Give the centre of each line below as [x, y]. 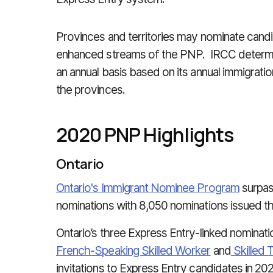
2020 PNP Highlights [145, 135]
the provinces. [90, 90]
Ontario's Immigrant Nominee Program [148, 188]
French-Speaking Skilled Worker [133, 251]
